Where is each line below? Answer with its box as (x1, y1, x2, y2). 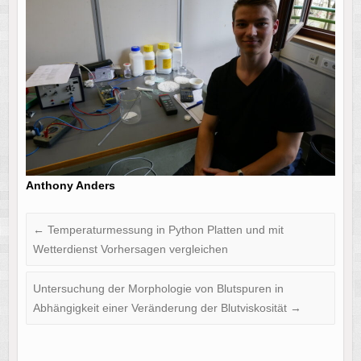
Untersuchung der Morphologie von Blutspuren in (32, 282, 284, 296)
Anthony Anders (25, 179, 115, 193)
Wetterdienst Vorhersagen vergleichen (32, 243, 228, 256)
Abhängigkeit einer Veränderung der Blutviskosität (32, 301, 290, 315)
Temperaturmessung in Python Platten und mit (44, 223, 284, 237)
